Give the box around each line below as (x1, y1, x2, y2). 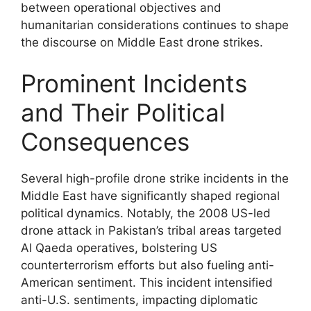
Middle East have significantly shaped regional (21, 189, 280, 203)
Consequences (21, 127, 190, 156)
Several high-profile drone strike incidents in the (21, 171, 289, 185)
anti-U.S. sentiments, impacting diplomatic (21, 293, 258, 307)
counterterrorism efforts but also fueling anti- (21, 258, 274, 272)
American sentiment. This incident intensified (21, 276, 273, 289)
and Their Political (21, 98, 225, 127)
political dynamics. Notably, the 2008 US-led (21, 206, 271, 220)
